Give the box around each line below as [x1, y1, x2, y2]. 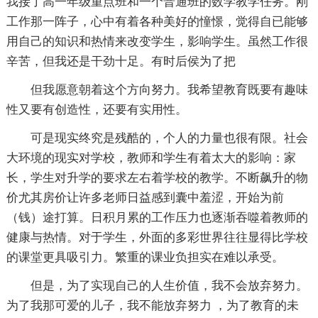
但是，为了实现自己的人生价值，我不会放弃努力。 [6, 279, 308, 293]
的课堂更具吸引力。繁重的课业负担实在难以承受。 [6, 251, 284, 265]
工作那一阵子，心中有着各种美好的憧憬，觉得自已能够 [6, 15, 308, 29]
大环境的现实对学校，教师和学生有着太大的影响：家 [6, 151, 296, 165]
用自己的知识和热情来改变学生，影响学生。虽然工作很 [6, 35, 308, 49]
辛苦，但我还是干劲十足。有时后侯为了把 [6, 55, 236, 69]
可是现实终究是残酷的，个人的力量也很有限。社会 [6, 131, 308, 146]
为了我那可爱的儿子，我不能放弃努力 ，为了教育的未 [6, 299, 299, 313]
